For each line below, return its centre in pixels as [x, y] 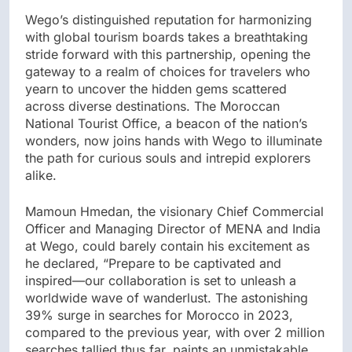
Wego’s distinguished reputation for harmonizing [169, 20]
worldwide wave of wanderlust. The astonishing [167, 298]
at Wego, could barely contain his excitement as [167, 246]
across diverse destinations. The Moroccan [152, 106]
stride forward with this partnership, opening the [168, 55]
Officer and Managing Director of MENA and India [173, 229]
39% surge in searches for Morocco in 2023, [159, 315]
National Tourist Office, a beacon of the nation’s [166, 124]
